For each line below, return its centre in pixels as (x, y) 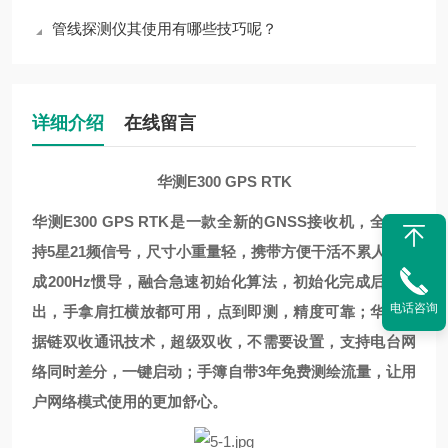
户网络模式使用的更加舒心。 (129, 401)
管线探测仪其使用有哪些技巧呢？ (164, 28)
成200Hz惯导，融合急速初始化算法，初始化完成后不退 (224, 281)
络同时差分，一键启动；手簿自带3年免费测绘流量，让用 (224, 371)
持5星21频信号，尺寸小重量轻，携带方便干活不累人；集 (224, 251)
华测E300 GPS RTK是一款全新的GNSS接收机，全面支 (224, 221)
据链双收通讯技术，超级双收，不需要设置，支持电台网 (224, 341)
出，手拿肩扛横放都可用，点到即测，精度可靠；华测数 (224, 311)
